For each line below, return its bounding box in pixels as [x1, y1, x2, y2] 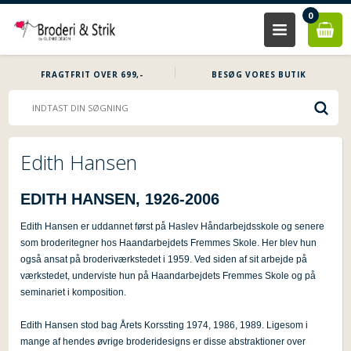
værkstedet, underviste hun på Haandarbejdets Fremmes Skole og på [20, 270, 317, 281]
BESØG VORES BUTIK [212, 69, 306, 80]
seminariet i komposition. [20, 287, 127, 298]
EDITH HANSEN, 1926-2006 [20, 190, 220, 208]
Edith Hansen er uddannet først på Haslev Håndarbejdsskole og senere [20, 221, 325, 232]
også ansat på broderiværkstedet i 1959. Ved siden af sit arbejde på [20, 254, 308, 265]
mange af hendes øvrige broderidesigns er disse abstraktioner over [20, 336, 306, 347]
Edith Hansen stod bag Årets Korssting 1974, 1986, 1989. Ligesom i [20, 320, 309, 331]
